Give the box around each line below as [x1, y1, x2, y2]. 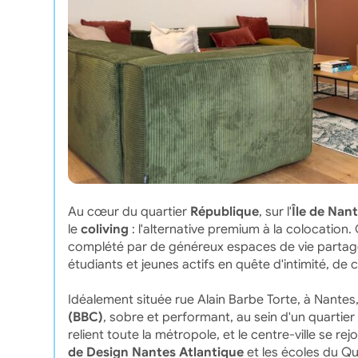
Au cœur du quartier [67, 203, 190, 220]
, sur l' [258, 203, 292, 220]
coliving [80, 221, 129, 237]
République [189, 203, 259, 220]
